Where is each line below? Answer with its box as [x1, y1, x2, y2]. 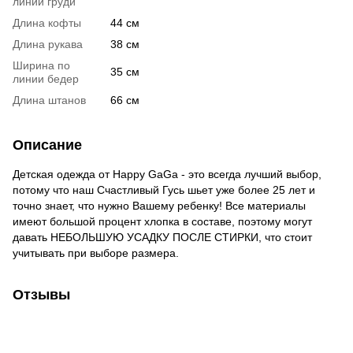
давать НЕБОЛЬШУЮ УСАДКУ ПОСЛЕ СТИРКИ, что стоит [13, 231, 312, 244]
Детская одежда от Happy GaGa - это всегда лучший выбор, [13, 168, 321, 181]
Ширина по [13, 59, 70, 72]
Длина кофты [13, 17, 81, 30]
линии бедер [13, 72, 79, 86]
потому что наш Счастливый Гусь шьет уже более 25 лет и [13, 184, 315, 197]
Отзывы [13, 287, 70, 303]
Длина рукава [13, 38, 83, 51]
